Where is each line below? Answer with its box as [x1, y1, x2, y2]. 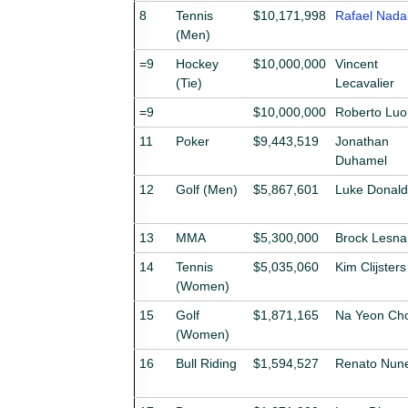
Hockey [176, 56, 219, 71]
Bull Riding [176, 355, 237, 371]
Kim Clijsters [335, 259, 406, 274]
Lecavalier [335, 75, 394, 90]
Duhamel [335, 152, 387, 168]
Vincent [335, 56, 378, 71]
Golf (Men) [176, 181, 238, 197]
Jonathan [335, 133, 389, 148]
